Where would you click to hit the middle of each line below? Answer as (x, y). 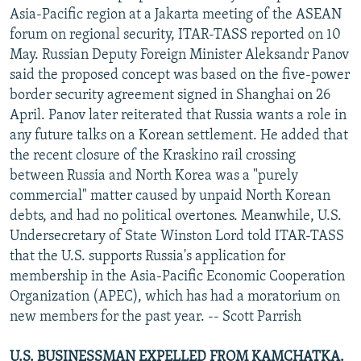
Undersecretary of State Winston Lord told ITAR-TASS (177, 236)
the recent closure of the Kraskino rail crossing (153, 156)
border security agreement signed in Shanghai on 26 (170, 95)
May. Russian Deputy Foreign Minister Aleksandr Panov (179, 55)
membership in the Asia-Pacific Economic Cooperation (177, 276)
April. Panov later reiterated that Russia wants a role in (178, 115)
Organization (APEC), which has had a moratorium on (175, 297)
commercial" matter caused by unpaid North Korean (170, 196)
